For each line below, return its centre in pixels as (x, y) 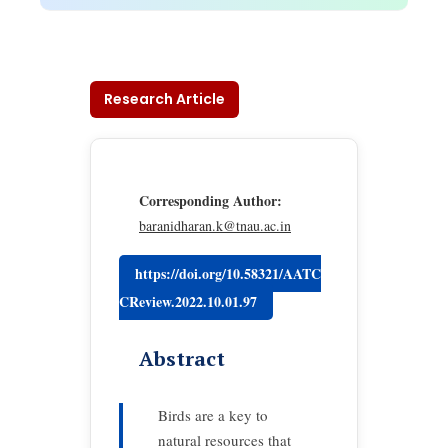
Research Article (164, 99)
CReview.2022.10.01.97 (188, 301)
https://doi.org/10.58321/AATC (228, 273)
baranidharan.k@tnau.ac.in (215, 225)
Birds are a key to (213, 415)
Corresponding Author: (210, 200)
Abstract (182, 358)
